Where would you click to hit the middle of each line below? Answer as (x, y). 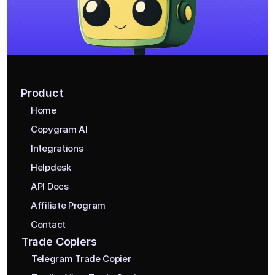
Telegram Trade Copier (81, 258)
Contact (48, 224)
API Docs (50, 186)
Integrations (57, 148)
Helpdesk (51, 167)
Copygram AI (59, 129)
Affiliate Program (68, 205)
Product (42, 93)
